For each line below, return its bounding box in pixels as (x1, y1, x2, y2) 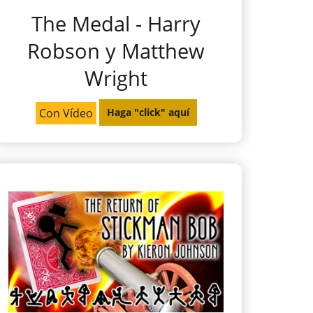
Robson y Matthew (27, 36, 205, 64)
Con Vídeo (38, 105, 93, 121)
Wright (85, 64, 147, 92)
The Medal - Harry (31, 9, 201, 37)
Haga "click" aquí (106, 105, 189, 119)
